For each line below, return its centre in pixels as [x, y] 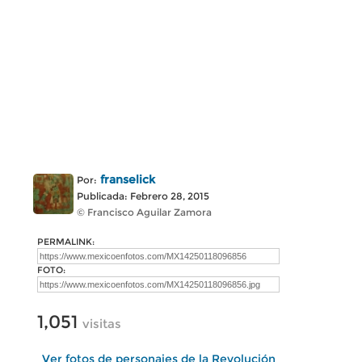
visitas [102, 324]
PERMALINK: [66, 242]
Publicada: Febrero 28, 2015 [143, 196]
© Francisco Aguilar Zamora [144, 212]
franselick [128, 179]
